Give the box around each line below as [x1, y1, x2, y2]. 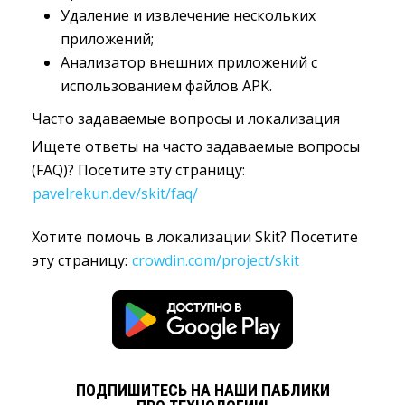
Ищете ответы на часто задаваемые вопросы [32, 137, 360, 156]
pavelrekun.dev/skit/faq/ [33, 184, 198, 203]
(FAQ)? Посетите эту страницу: [32, 160, 245, 180]
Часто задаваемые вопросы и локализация [32, 108, 340, 128]
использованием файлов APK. [61, 76, 272, 96]
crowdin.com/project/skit [132, 250, 299, 270]
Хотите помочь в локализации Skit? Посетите [32, 227, 358, 247]
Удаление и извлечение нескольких [61, 5, 316, 25]
